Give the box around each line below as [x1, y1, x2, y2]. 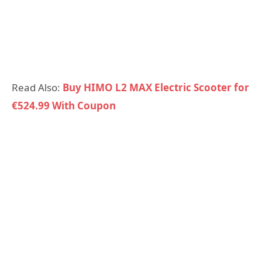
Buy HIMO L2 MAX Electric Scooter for [63, 81, 249, 95]
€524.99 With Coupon [12, 99, 116, 113]
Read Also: [12, 81, 63, 95]
